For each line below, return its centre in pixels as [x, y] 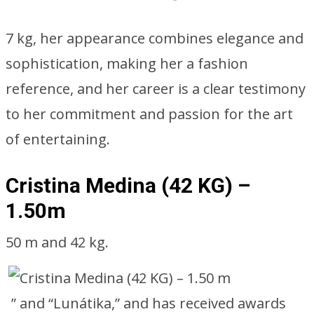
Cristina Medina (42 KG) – [128, 185]
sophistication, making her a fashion [127, 63]
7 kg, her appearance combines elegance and [155, 38]
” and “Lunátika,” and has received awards [149, 303]
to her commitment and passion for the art [149, 114]
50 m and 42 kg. [57, 242]
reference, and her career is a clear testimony [156, 89]
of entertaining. [58, 139]
